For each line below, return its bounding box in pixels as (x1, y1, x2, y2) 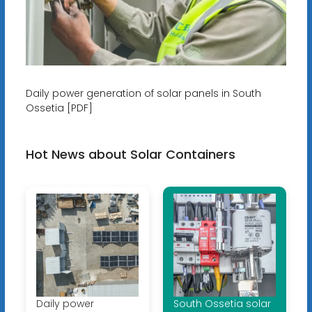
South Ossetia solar (173, 296, 271, 311)
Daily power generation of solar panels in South (25, 86, 261, 101)
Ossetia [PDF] (25, 101, 93, 116)
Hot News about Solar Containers (25, 146, 235, 164)
